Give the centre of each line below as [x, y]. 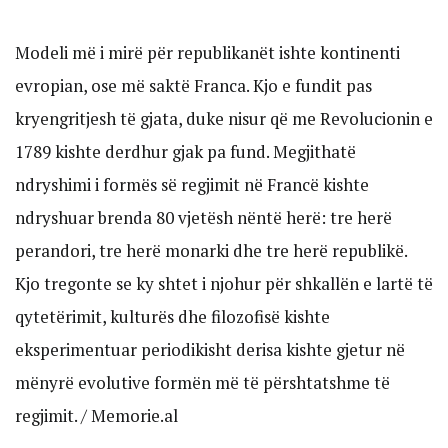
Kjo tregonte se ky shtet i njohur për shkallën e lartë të [224, 283]
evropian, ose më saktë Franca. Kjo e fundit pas [193, 85]
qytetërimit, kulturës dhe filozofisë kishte [172, 316]
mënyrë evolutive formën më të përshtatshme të [202, 382]
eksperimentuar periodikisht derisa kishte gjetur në [210, 349]
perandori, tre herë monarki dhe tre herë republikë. [211, 250]
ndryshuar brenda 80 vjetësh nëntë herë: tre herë [203, 217]
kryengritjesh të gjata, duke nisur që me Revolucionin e [224, 118]
